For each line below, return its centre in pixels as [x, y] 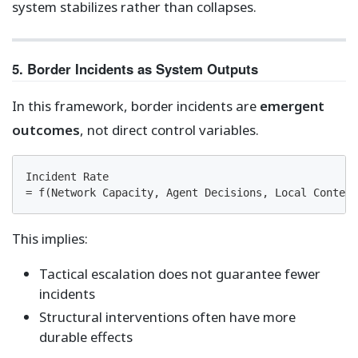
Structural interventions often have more [167, 317]
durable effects [86, 337]
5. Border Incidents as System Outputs [135, 68]
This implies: [50, 238]
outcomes [46, 129]
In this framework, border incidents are [136, 105]
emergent [292, 105]
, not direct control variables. [169, 129]
